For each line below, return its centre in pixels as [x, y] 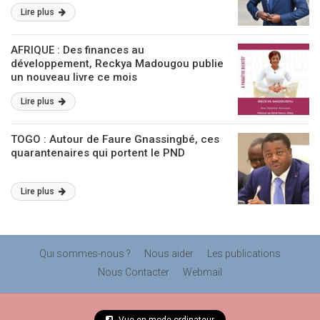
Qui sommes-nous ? [85, 254]
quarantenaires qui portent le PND [98, 153]
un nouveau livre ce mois [74, 77]
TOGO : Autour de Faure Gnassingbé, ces [115, 139]
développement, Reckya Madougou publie [117, 64]
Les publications [244, 254]
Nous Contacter [134, 272]
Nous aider [169, 254]
